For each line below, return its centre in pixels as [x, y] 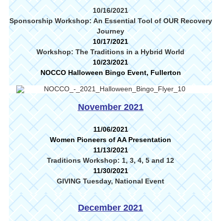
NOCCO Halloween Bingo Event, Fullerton [110, 73]
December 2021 [110, 208]
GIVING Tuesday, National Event [110, 181]
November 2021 [110, 107]
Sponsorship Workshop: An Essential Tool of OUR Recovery [110, 21]
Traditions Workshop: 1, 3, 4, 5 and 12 [110, 160]
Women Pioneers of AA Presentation [110, 140]
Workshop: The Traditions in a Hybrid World [110, 52]
